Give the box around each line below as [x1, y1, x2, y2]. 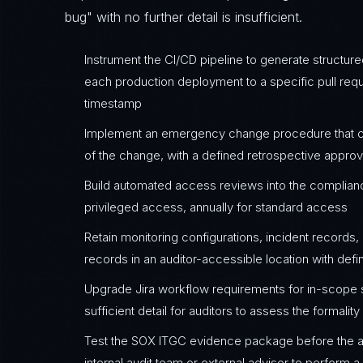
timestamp [84, 96, 142, 111]
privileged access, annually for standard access [84, 199, 348, 215]
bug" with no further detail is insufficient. [65, 9, 302, 25]
